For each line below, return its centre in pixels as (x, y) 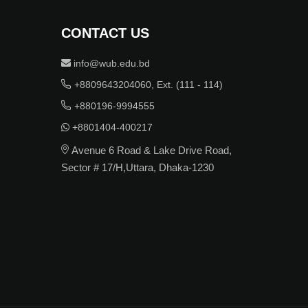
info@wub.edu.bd (110, 63)
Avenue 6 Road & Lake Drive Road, (150, 150)
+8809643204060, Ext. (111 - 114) (147, 84)
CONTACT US (105, 33)
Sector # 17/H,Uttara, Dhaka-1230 (137, 167)
